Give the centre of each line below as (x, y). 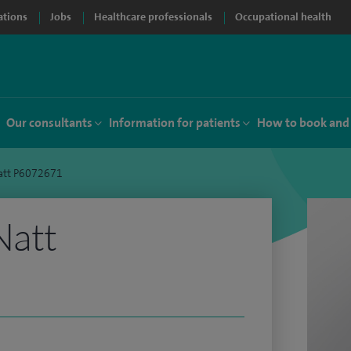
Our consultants (49, 123)
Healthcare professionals (153, 17)
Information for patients (175, 123)
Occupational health (283, 17)
